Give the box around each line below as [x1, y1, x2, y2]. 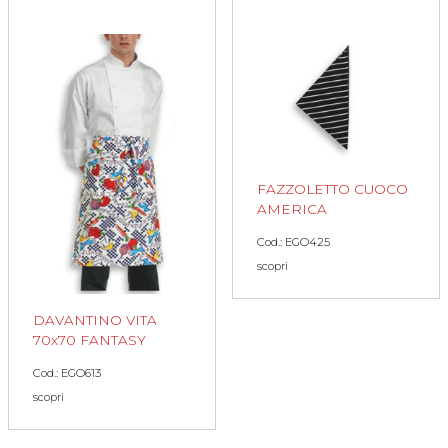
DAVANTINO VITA [33, 312, 157, 329]
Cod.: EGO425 [257, 234, 330, 249]
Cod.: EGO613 [33, 366, 101, 381]
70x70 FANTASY [33, 332, 146, 349]
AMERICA [257, 200, 327, 217]
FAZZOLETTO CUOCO [257, 180, 408, 197]
